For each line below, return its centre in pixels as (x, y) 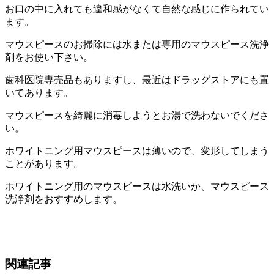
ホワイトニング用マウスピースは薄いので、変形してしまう (137, 150)
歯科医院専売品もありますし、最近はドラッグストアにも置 (137, 80)
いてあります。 (39, 92)
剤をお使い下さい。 (49, 57)
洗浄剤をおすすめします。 (64, 199)
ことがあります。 (44, 163)
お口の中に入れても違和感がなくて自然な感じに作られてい (137, 9)
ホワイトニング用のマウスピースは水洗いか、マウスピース (137, 186)
